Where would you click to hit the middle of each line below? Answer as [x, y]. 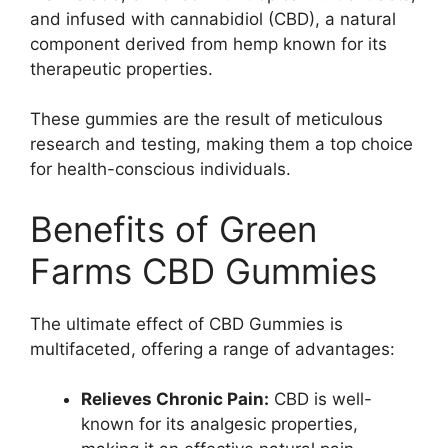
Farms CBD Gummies [203, 270]
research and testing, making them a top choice [221, 144]
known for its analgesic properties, [219, 424]
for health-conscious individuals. [160, 169]
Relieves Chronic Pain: [175, 399]
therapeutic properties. [121, 68]
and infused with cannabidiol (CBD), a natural [213, 18]
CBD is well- [320, 399]
